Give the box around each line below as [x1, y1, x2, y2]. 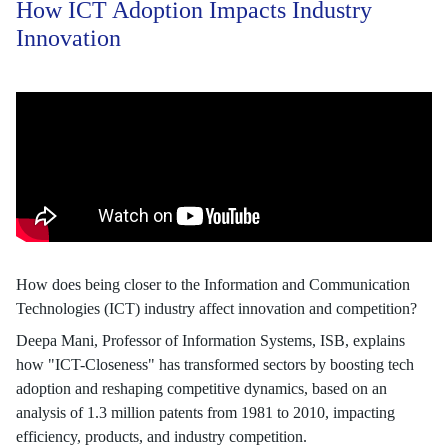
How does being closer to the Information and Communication [16, 276, 410, 293]
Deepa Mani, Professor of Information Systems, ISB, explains [16, 332, 405, 349]
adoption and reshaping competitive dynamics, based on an [16, 380, 387, 397]
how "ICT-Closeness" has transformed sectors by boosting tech [16, 356, 414, 373]
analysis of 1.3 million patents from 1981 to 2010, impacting [16, 404, 395, 421]
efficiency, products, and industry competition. [16, 428, 307, 445]
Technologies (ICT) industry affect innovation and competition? [16, 300, 417, 317]
